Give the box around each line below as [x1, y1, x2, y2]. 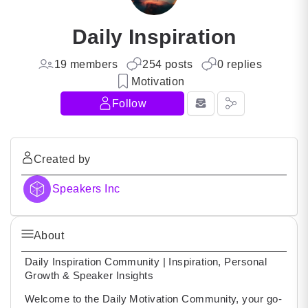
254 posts [142, 58, 193, 70]
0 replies [217, 58, 263, 70]
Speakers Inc [52, 183, 120, 195]
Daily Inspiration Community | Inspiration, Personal [25, 255, 267, 267]
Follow [111, 97, 147, 109]
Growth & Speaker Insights [25, 269, 154, 281]
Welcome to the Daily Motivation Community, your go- [25, 293, 282, 305]
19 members [54, 58, 118, 70]
